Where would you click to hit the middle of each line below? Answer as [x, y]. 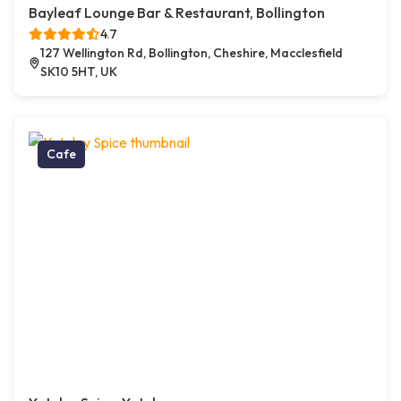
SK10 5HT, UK [79, 72]
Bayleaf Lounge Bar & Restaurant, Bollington [177, 13]
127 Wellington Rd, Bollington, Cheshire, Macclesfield [192, 53]
